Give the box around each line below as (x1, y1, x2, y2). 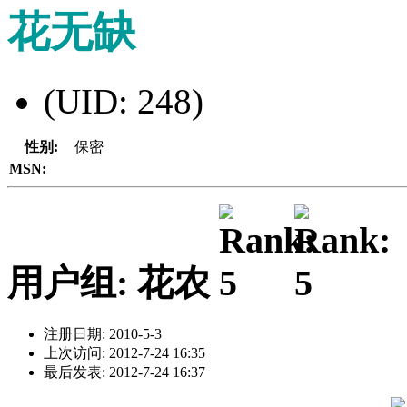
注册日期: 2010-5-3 (44, 326, 162, 342)
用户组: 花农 (7, 263, 219, 304)
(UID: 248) (44, 81, 203, 121)
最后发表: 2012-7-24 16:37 (44, 364, 205, 381)
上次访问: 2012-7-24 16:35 (44, 345, 205, 362)
